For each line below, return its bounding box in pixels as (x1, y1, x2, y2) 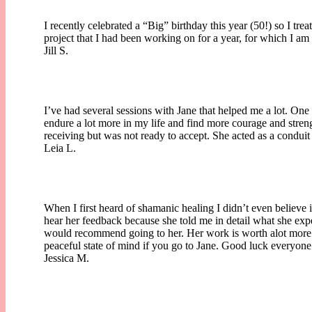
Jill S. (44, 44, 68, 56)
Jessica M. (44, 251, 89, 264)
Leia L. (44, 141, 76, 154)
